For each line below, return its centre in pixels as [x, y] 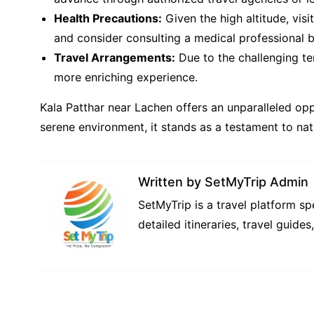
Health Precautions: [108, 18]
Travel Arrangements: [115, 57]
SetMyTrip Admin [257, 182]
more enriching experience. [126, 77]
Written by [171, 182]
